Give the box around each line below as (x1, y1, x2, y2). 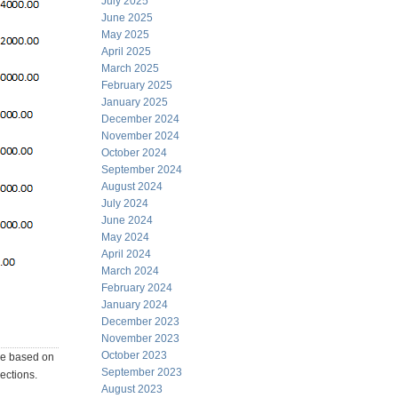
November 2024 (101, 130, 179, 142)
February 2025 (101, 79, 172, 92)
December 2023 (101, 315, 179, 328)
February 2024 (101, 282, 172, 294)
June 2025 (101, 12, 153, 24)
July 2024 (101, 197, 148, 210)
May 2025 (101, 28, 149, 41)
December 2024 (101, 113, 179, 125)
